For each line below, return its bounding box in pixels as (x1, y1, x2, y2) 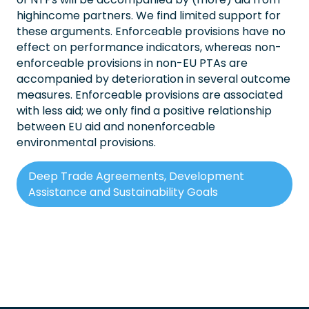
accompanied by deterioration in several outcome (17, 70, 290, 87)
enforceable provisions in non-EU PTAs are (17, 54, 248, 71)
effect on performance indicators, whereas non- (17, 39, 281, 55)
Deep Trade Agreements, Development (28, 168, 244, 184)
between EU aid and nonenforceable (17, 118, 215, 134)
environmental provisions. (17, 134, 156, 150)
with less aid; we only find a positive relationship (17, 102, 272, 119)
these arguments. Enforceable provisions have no (17, 23, 286, 39)
